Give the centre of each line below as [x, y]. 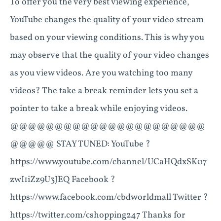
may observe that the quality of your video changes [110, 55]
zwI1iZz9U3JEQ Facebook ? [63, 180]
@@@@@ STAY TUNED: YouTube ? [80, 144]
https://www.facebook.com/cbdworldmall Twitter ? [109, 198]
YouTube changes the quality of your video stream [107, 20]
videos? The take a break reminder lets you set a [104, 91]
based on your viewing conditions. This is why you [107, 38]
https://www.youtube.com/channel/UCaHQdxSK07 [109, 162]
